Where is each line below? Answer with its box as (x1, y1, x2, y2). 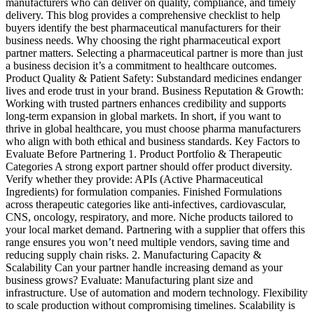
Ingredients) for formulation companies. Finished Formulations (6, 185, 282, 198)
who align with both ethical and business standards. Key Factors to (6, 135, 300, 147)
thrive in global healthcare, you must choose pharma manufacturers (6, 122, 301, 135)
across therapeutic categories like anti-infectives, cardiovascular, (6, 198, 286, 210)
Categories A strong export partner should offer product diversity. (6, 160, 292, 172)
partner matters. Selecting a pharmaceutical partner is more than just (6, 46, 303, 59)
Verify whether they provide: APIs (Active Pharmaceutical (6, 172, 263, 185)
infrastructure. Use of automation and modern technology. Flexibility (6, 286, 308, 299)
